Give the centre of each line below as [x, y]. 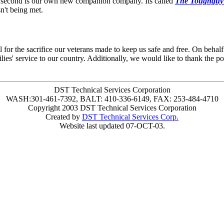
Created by [64, 117]
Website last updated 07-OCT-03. [112, 126]
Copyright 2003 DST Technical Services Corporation [112, 108]
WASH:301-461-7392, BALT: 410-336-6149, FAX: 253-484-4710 [112, 99]
